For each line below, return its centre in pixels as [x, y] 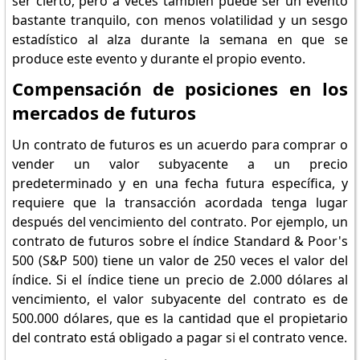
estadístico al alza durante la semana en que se [180, 39]
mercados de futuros [104, 112]
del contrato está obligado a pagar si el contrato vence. [179, 337]
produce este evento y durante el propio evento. [158, 59]
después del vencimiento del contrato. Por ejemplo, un [180, 222]
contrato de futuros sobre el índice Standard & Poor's [180, 241]
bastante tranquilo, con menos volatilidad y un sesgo [180, 20]
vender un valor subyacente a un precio [180, 164]
